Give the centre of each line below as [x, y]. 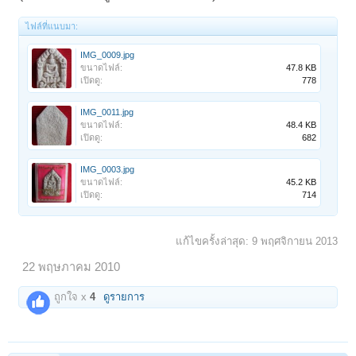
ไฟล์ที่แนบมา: [52, 26]
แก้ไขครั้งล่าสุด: [213, 241]
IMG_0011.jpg [107, 112]
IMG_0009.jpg [108, 54]
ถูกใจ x [71, 296]
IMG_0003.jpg [108, 169]
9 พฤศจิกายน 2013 [294, 241]
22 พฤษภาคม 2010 [72, 267]
